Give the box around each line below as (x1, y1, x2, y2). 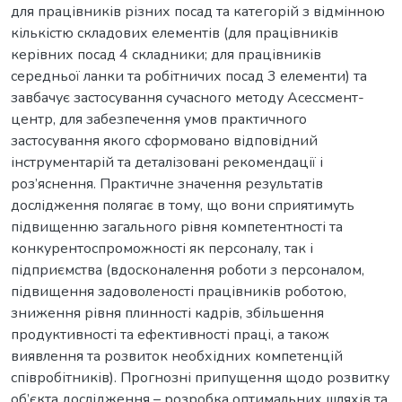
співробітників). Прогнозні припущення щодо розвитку (11, 367, 389, 388)
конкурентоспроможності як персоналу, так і (11, 238, 313, 258)
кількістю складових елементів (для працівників (11, 22, 338, 43)
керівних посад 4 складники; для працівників (11, 44, 321, 65)
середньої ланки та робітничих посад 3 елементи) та (11, 66, 367, 86)
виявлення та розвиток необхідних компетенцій (11, 345, 343, 366)
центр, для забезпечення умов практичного (11, 109, 307, 129)
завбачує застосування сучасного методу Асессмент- (11, 87, 364, 108)
